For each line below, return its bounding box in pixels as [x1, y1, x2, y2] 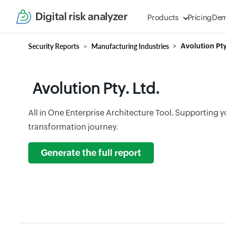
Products [147, 13, 179, 22]
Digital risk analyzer [35, 10, 128, 23]
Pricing [187, 13, 212, 22]
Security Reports [28, 42, 79, 50]
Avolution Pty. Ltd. [32, 80, 159, 97]
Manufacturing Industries [91, 42, 169, 50]
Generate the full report [41, 148, 141, 158]
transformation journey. [28, 122, 118, 132]
